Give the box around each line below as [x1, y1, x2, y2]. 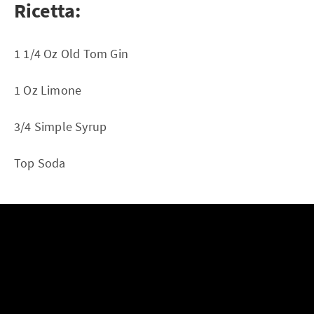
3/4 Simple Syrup [14, 118, 107, 135]
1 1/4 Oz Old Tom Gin [14, 46, 128, 62]
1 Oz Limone [14, 82, 82, 99]
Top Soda [14, 155, 66, 172]
